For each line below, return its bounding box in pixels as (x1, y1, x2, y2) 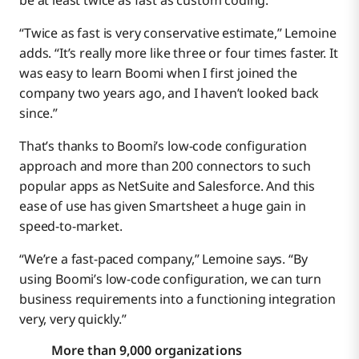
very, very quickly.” (19, 310, 127, 329)
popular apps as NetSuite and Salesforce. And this (19, 177, 316, 196)
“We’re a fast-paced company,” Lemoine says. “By (19, 250, 308, 268)
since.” (19, 104, 58, 123)
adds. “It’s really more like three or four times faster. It (19, 44, 338, 63)
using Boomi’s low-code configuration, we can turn (19, 270, 322, 288)
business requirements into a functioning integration (19, 290, 336, 309)
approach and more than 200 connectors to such (19, 157, 311, 175)
